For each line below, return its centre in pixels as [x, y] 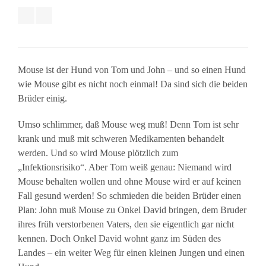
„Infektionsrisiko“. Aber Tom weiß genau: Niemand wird [125, 167]
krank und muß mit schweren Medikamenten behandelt [121, 139]
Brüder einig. [42, 98]
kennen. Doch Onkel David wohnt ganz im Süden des [119, 238]
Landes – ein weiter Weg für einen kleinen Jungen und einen [131, 253]
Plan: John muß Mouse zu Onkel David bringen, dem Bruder [132, 210]
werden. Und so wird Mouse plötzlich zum [98, 153]
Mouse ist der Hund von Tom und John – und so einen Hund [132, 70]
